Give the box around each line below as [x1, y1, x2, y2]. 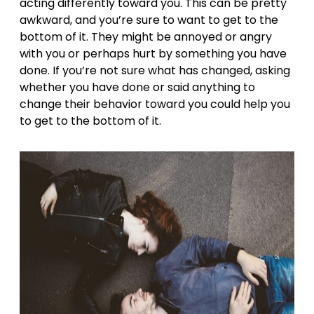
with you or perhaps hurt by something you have [20, 46, 287, 62]
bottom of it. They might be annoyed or [20, 29, 240, 45]
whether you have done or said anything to [20, 79, 255, 95]
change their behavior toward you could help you [20, 96, 290, 112]
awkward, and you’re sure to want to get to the [20, 12, 278, 28]
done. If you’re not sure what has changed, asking [20, 62, 290, 78]
